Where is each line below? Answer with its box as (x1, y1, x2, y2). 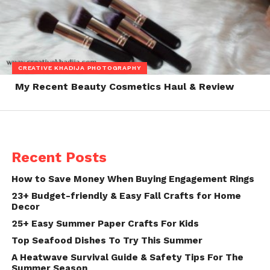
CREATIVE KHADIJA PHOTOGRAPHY (18, 64, 142, 72)
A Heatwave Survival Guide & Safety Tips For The (11, 251, 243, 263)
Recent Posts (11, 148, 107, 166)
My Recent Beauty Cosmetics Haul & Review (14, 80, 234, 92)
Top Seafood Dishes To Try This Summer (11, 234, 202, 246)
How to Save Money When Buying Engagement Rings (11, 173, 254, 184)
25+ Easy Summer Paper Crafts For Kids (11, 218, 199, 229)
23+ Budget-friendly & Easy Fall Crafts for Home (11, 190, 241, 201)
